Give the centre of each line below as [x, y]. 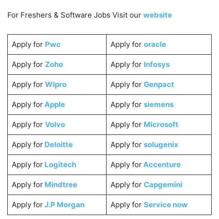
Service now [165, 205]
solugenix [161, 145]
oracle [155, 44]
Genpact [159, 85]
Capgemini [163, 185]
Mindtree [60, 185]
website [158, 15]
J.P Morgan [64, 205]
